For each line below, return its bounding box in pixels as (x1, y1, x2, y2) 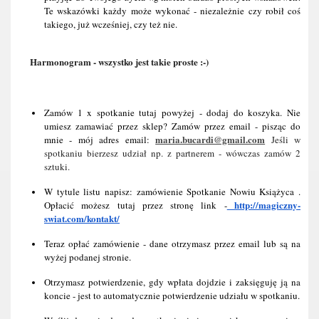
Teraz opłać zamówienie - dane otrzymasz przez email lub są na (44, 237, 300, 250)
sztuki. (44, 160, 70, 173)
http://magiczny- (226, 198, 301, 211)
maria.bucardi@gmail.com (155, 132, 266, 146)
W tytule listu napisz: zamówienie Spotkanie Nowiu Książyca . (44, 185, 300, 198)
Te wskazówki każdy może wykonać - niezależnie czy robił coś (44, 4, 300, 17)
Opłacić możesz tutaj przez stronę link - (44, 199, 227, 211)
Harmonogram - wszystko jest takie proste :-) (30, 55, 209, 68)
